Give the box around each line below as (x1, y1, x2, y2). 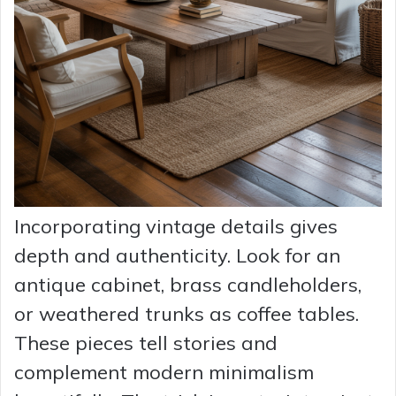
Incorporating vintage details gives (14, 214, 338, 240)
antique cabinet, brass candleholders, (14, 272, 362, 298)
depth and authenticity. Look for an (14, 243, 340, 269)
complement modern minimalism (14, 360, 314, 385)
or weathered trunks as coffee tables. (14, 301, 359, 327)
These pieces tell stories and (14, 331, 278, 356)
